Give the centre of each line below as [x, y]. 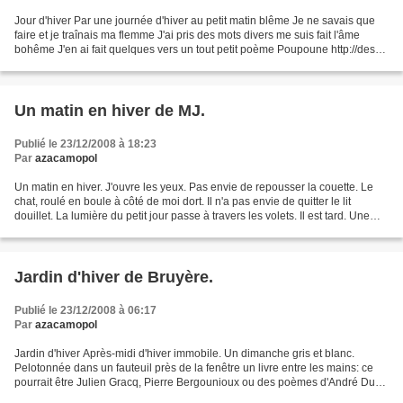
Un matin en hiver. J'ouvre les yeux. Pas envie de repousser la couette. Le [194, 187]
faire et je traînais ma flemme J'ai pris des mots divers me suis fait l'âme [187, 35]
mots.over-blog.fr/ [57, 64]
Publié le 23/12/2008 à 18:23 [85, 144]
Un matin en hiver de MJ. [110, 111]
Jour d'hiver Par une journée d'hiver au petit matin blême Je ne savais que [195, 21]
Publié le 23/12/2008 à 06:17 [85, 310]
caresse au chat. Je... [66, 230]
